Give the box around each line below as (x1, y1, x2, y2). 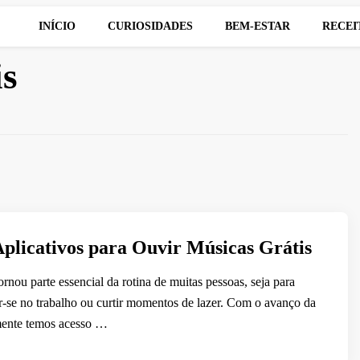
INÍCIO (39, 20, 76, 32)
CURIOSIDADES (108, 20, 193, 32)
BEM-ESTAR (225, 20, 290, 32)
